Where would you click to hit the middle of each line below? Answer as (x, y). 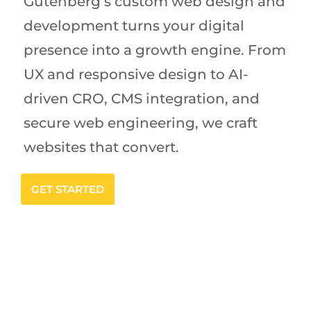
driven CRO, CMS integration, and (142, 99)
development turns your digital (134, 26)
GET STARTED (68, 190)
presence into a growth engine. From (155, 50)
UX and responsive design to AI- (136, 75)
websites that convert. (101, 148)
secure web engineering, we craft (141, 123)
